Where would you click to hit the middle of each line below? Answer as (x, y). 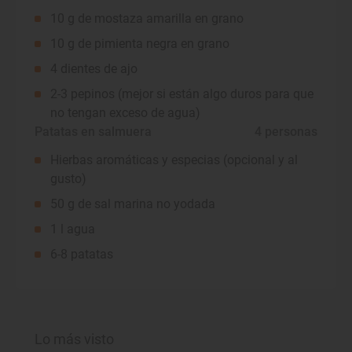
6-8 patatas (82, 254)
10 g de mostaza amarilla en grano (147, 18)
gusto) (68, 178)
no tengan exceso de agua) (125, 112)
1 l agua (73, 229)
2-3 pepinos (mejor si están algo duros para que (182, 93)
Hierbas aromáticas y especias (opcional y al (174, 159)
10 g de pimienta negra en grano (140, 43)
